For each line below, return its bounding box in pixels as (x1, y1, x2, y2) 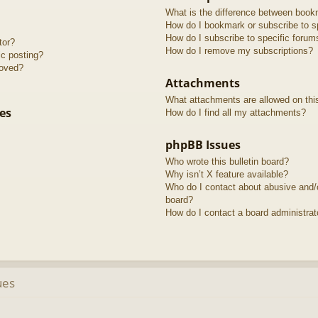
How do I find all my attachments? (165, 106, 306, 118)
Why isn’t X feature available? (165, 168, 288, 180)
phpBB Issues (165, 136, 241, 153)
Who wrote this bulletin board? (165, 155, 289, 167)
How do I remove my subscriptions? (165, 45, 313, 56)
